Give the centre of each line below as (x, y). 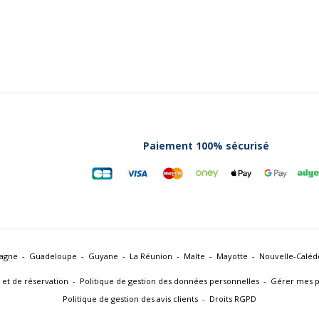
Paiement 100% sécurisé (206, 145)
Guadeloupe (53, 256)
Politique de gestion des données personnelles (169, 281)
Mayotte (232, 256)
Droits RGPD (233, 299)
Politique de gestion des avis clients (130, 299)
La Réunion (151, 256)
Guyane (103, 256)
